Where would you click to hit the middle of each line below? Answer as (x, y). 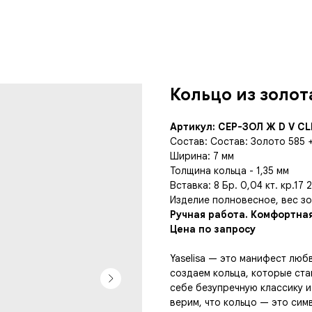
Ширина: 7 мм (202, 156)
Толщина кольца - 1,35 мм (229, 171)
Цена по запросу (213, 229)
